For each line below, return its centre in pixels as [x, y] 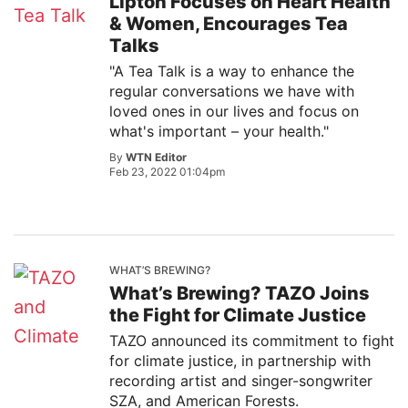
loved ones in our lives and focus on [234, 111]
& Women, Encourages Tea [229, 24]
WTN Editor [156, 157]
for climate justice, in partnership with [240, 361]
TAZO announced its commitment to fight [252, 341]
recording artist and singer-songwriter [241, 381]
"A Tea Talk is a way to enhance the [232, 71]
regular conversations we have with [232, 91]
